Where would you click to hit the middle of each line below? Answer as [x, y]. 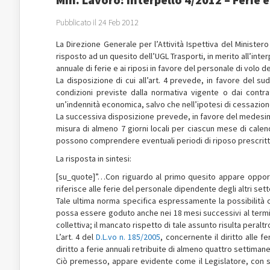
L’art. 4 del [76, 237]
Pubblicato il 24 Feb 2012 [97, 22]
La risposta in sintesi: [94, 159]
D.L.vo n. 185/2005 [128, 237]
